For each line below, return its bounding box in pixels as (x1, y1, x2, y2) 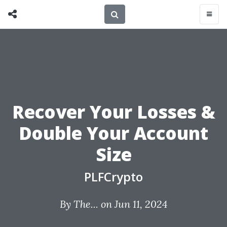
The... (73, 198, 98, 210)
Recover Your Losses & (12, 100, 215, 124)
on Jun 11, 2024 (98, 198, 168, 210)
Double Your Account (19, 121, 208, 145)
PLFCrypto (84, 168, 143, 185)
